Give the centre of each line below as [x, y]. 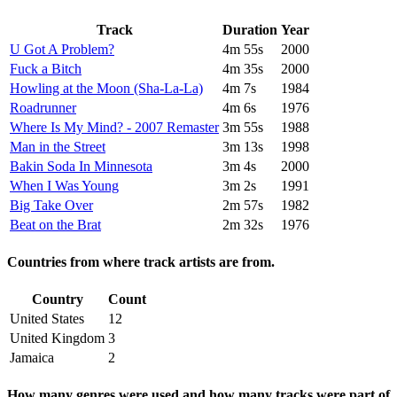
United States [47, 319]
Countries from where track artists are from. [141, 261]
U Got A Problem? [62, 49]
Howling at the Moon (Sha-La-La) [106, 88]
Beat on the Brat [55, 224]
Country [57, 300]
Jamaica [32, 358]
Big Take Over [51, 205]
